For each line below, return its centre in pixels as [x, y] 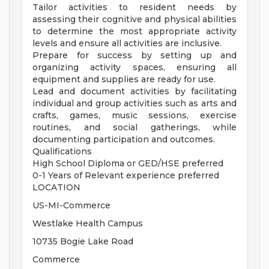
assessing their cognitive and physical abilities [134, 20]
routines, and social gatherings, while [134, 128]
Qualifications [62, 152]
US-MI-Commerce [71, 206]
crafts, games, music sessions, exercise [134, 116]
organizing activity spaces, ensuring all [134, 68]
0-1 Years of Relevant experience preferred [126, 176]
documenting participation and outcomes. [124, 140]
